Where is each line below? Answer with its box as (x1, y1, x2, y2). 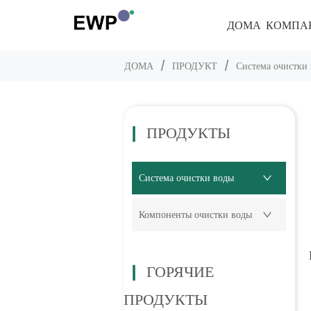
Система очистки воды (139, 169, 235, 186)
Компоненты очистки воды (139, 206, 253, 223)
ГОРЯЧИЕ (146, 259, 214, 285)
